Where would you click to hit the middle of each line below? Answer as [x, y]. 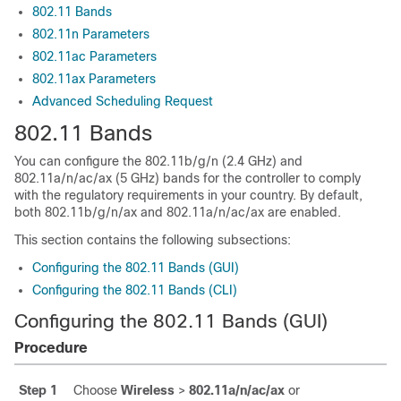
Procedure [51, 348]
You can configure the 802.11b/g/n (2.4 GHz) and [158, 161]
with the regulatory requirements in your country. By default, [188, 195]
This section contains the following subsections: [153, 240]
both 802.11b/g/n [66, 212]
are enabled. [303, 212]
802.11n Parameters [91, 34]
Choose [97, 390]
